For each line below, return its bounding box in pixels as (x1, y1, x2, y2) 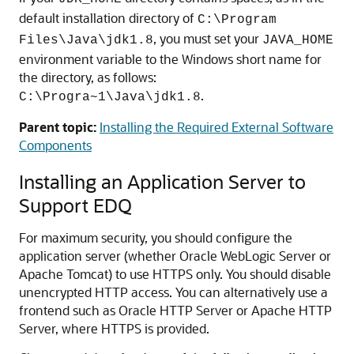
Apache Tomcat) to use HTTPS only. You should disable (19, 265, 331, 282)
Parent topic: (19, 119, 96, 135)
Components (19, 137, 92, 153)
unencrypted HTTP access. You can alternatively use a (19, 284, 328, 300)
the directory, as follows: (19, 69, 156, 85)
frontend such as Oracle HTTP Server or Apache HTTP (19, 302, 332, 318)
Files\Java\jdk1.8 (19, 33, 153, 47)
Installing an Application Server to (19, 169, 306, 194)
